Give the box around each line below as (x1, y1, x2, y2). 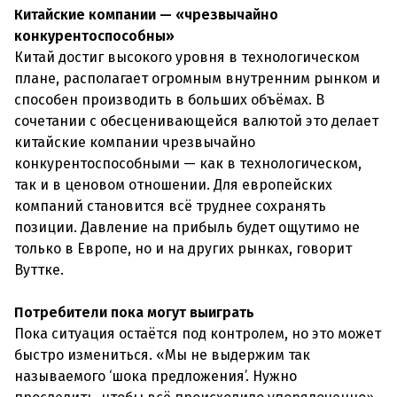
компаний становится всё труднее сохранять (14, 198, 326, 214)
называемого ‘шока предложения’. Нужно (14, 368, 297, 385)
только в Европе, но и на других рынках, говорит (14, 240, 352, 257)
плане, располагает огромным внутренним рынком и (14, 70, 380, 87)
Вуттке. (14, 261, 64, 278)
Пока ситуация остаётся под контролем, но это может (14, 325, 381, 342)
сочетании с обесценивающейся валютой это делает (14, 113, 378, 129)
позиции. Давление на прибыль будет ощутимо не (14, 219, 360, 236)
